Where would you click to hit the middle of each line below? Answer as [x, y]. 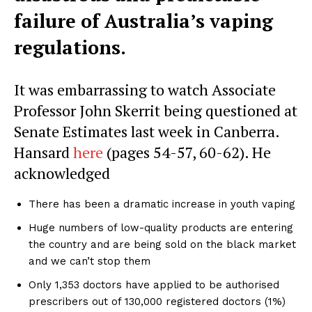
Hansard [44, 153]
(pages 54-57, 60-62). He [187, 153]
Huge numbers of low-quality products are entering [161, 228]
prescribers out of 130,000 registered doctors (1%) [157, 302]
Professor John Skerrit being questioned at [156, 111]
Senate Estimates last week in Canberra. [147, 132]
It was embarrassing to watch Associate [145, 90]
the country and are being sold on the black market [162, 245]
